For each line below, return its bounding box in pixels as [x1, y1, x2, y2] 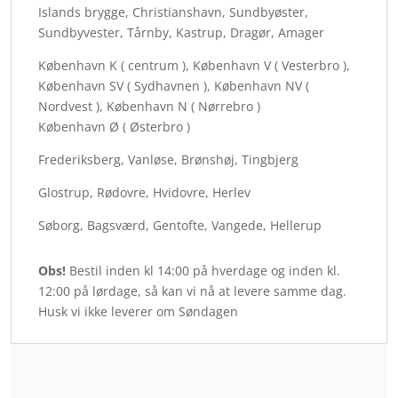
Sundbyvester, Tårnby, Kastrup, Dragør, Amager [38, 23, 324, 41]
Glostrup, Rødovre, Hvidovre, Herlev [38, 183, 251, 201]
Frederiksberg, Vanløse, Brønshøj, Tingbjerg [38, 150, 298, 168]
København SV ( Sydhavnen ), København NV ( [38, 76, 309, 94]
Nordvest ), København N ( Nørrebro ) [38, 97, 260, 115]
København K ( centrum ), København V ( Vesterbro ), [38, 56, 350, 74]
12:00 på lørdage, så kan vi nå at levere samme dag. [38, 282, 346, 299]
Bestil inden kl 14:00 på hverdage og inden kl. [66, 261, 340, 279]
